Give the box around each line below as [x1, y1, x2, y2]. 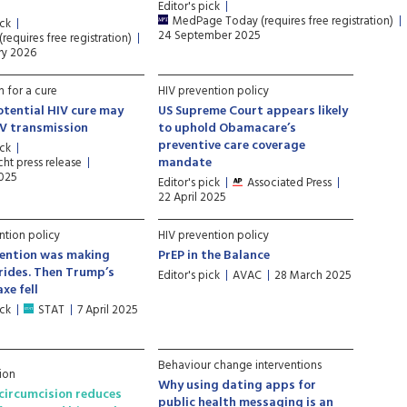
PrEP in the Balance [158, 245, 271, 266]
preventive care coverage [158, 135, 306, 156]
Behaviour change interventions [158, 356, 323, 375]
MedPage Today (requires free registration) [173, 12, 394, 31]
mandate [158, 153, 213, 174]
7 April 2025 [77, 301, 139, 320]
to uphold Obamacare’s [158, 118, 297, 139]
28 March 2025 [274, 266, 352, 285]
